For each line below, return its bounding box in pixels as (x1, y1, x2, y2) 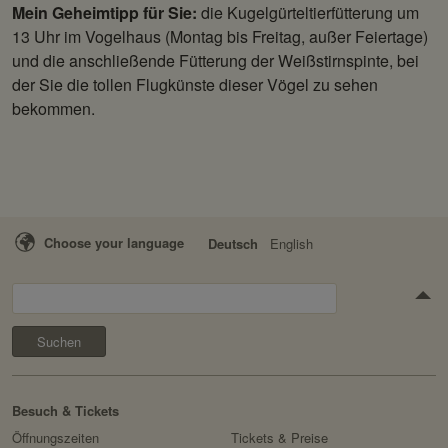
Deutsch (208, 234, 258, 254)
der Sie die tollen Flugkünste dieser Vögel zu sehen (12, 73, 378, 97)
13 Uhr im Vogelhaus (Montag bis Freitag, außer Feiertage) (12, 25, 428, 49)
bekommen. (12, 97, 95, 121)
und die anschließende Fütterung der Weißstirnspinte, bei (12, 49, 419, 73)
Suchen (11, 284, 58, 304)
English (270, 234, 313, 254)
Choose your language (44, 233, 184, 253)
